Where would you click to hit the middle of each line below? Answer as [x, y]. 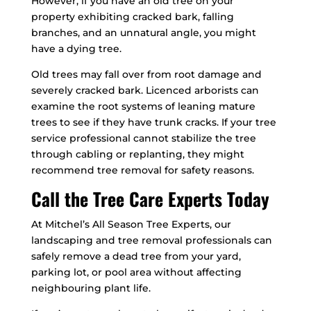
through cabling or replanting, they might [137, 154]
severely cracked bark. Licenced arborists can [145, 91]
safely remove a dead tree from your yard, [136, 257]
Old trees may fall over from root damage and [146, 75]
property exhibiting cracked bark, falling [132, 17]
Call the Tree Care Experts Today [150, 199]
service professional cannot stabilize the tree [143, 138]
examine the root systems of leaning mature [143, 107]
